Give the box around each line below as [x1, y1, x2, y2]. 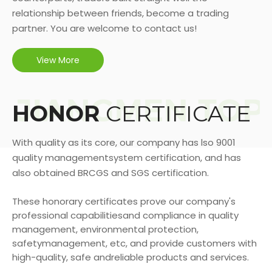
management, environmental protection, [12, 222, 199, 236]
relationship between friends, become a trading [12, 6, 229, 19]
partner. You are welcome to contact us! [12, 21, 197, 35]
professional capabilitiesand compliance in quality [12, 208, 239, 222]
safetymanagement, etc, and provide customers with [12, 236, 257, 250]
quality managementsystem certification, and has [12, 151, 241, 164]
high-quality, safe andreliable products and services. [12, 250, 249, 263]
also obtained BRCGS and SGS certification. [12, 166, 209, 179]
